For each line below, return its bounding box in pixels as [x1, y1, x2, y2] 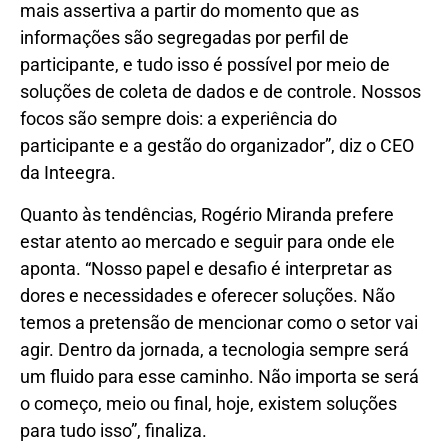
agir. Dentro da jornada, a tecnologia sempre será [20, 338, 409, 360]
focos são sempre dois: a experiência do [20, 108, 337, 130]
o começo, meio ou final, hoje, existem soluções [20, 392, 397, 414]
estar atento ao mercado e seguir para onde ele [20, 230, 395, 252]
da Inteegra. [20, 162, 116, 184]
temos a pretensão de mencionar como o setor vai [20, 311, 418, 333]
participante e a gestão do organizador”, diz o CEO [20, 135, 414, 157]
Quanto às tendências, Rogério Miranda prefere [20, 203, 394, 225]
